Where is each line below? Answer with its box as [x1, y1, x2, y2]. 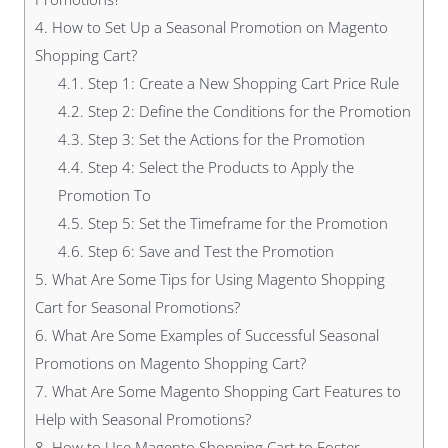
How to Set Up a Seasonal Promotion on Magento [48, 17, 388, 38]
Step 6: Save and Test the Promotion [83, 241, 334, 262]
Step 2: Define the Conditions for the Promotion [83, 101, 411, 122]
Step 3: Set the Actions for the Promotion [83, 129, 365, 150]
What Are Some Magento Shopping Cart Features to [48, 381, 401, 402]
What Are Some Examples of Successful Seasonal [48, 325, 379, 346]
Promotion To [57, 185, 151, 206]
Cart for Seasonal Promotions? [35, 297, 240, 318]
